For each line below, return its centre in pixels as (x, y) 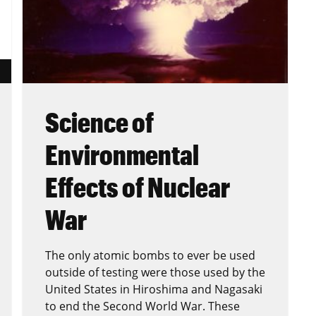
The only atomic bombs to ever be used (150, 255)
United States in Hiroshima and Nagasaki (154, 289)
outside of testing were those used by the (155, 272)
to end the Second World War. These (142, 306)
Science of (99, 122)
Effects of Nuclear (138, 187)
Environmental (122, 154)
